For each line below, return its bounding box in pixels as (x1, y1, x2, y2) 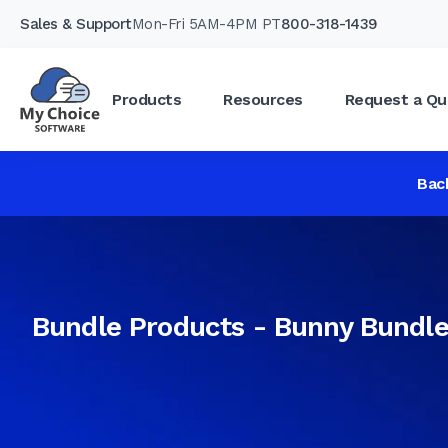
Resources (223, 89, 303, 109)
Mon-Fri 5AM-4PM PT (131, 15, 281, 33)
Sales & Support (20, 15, 132, 33)
